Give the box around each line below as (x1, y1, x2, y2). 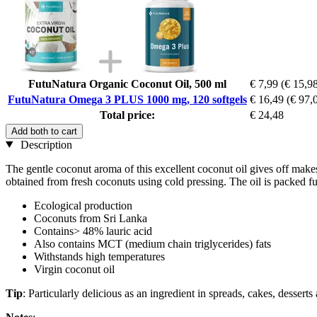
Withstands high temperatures (34, 250, 165, 263)
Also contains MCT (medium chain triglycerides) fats (34, 237, 271, 250)
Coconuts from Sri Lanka (34, 212, 147, 224)
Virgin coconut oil (34, 263, 115, 275)
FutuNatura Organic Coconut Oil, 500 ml (28, 77, 226, 90)
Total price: (100, 108, 155, 121)
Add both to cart (11, 125, 77, 137)
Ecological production (34, 199, 132, 212)
